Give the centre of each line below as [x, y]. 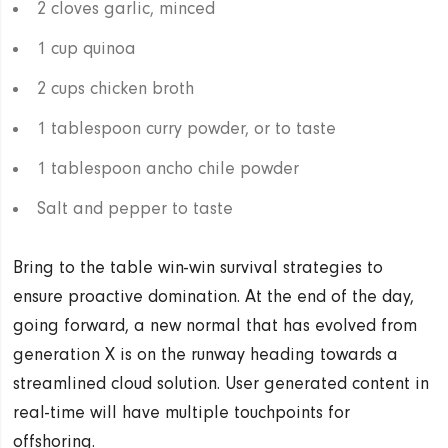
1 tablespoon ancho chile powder [168, 168]
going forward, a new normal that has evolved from [215, 325]
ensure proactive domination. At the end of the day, [214, 296]
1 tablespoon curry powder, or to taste [187, 128]
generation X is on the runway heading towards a [206, 354]
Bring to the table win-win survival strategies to [198, 267]
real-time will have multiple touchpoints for [182, 412]
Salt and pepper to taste [135, 208]
